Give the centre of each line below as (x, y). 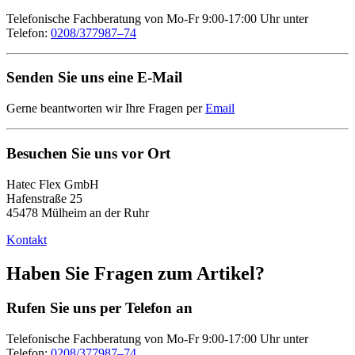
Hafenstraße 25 (44, 198)
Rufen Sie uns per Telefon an (99, 308)
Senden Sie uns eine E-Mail (94, 78)
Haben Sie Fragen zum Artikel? (136, 273)
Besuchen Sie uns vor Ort (88, 153)
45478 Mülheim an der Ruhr (78, 212)
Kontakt (27, 239)
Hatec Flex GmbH (53, 184)
